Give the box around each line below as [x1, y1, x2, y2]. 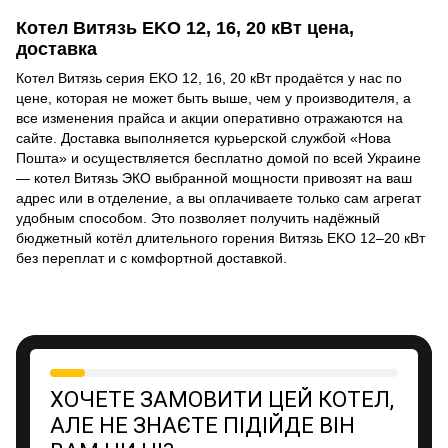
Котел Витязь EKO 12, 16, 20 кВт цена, [16, 17, 354, 38]
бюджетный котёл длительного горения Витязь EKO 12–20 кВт [16, 229, 425, 246]
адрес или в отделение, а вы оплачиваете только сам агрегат [16, 189, 421, 206]
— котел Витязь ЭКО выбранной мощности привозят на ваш [16, 169, 412, 186]
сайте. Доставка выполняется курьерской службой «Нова [16, 129, 391, 146]
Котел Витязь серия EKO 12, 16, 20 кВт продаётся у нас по [16, 69, 402, 86]
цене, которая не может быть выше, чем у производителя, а [16, 89, 411, 106]
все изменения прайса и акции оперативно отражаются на [16, 109, 403, 126]
